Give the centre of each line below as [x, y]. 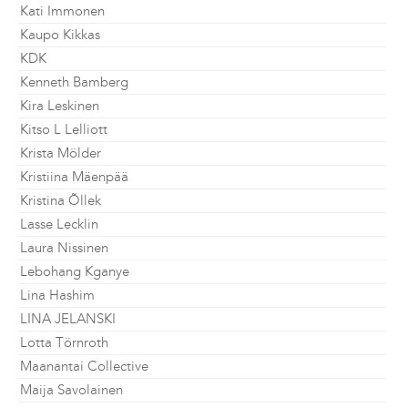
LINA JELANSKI [68, 319]
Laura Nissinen [64, 248]
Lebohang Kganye [75, 271]
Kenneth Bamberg [74, 82]
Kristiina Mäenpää [74, 177]
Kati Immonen [62, 11]
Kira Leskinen [60, 106]
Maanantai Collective [84, 366]
